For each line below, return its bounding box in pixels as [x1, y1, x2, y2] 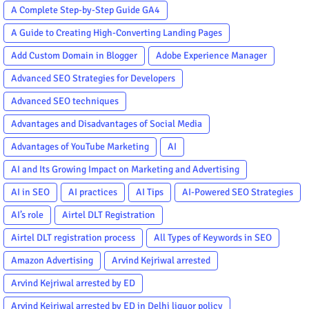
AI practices [68, 186, 117, 198]
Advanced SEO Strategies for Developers [11, 72, 175, 84]
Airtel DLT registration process [11, 231, 135, 243]
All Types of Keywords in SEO [154, 231, 272, 243]
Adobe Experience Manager [156, 49, 267, 61]
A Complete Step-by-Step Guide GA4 [11, 3, 160, 16]
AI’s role [11, 208, 43, 221]
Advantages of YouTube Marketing [11, 140, 149, 152]
